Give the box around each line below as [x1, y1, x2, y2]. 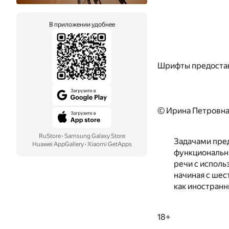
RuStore [38, 132, 61, 140]
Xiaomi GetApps [87, 141, 132, 148]
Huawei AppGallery [32, 141, 84, 148]
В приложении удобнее [49, 21, 115, 28]
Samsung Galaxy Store [64, 132, 125, 140]
